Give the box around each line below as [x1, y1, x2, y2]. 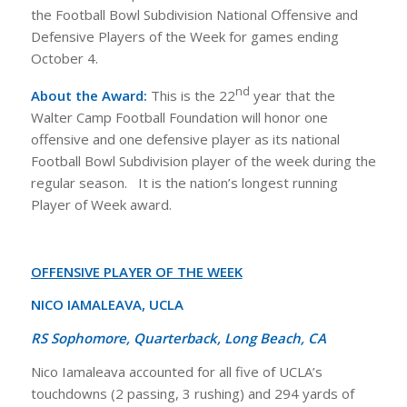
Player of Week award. [30, 195, 172, 214]
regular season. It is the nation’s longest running [30, 174, 338, 193]
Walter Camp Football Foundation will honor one [30, 108, 328, 127]
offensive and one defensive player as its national [30, 130, 340, 149]
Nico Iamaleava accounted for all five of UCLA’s [30, 362, 323, 381]
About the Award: [30, 86, 147, 105]
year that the [249, 86, 335, 105]
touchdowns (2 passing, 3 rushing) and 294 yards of [30, 383, 354, 402]
